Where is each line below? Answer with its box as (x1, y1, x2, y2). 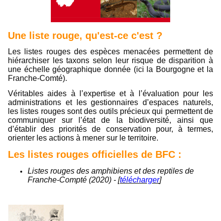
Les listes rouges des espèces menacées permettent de (8, 47, 213, 56)
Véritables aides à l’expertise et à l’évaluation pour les (8, 89, 213, 98)
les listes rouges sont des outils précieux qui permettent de (8, 107, 213, 116)
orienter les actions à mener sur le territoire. (8, 134, 158, 143)
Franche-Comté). (8, 74, 67, 83)
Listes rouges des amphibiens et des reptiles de (28, 166, 194, 175)
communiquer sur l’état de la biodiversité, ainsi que (8, 116, 213, 125)
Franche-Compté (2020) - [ (28, 175, 120, 184)
